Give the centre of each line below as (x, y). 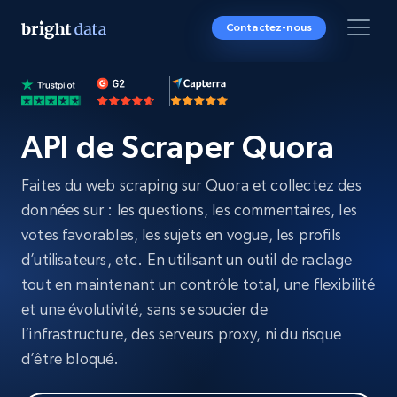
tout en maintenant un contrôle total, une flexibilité (198, 284)
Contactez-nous (269, 27)
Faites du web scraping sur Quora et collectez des (191, 185)
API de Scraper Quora (178, 147)
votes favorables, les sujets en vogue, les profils (181, 234)
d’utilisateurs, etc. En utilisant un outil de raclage (187, 259)
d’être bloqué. (70, 358)
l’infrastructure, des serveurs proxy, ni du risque (181, 334)
